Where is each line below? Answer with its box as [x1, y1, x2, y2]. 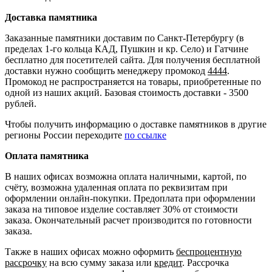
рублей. [5, 98, 36, 109]
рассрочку [5, 257, 47, 268]
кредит [154, 257, 182, 268]
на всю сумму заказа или [47, 257, 154, 268]
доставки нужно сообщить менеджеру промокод [5, 65, 208, 76]
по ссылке [124, 129, 166, 140]
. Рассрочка [182, 257, 229, 268]
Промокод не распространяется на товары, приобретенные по [5, 76, 261, 87]
